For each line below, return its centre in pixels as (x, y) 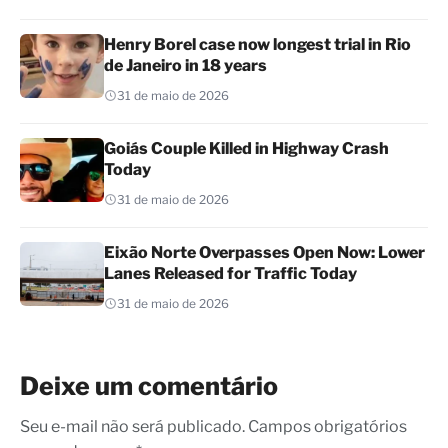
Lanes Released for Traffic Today (230, 273)
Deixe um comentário (149, 385)
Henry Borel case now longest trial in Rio (257, 44)
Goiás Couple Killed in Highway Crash (246, 148)
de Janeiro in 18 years (185, 65)
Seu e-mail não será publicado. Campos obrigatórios (213, 427)
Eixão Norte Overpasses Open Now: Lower (264, 252)
